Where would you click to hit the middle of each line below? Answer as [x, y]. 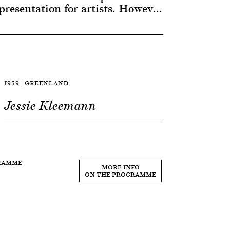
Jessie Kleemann [50, 106]
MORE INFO [120, 167]
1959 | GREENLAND [36, 83]
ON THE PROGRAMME [121, 174]
